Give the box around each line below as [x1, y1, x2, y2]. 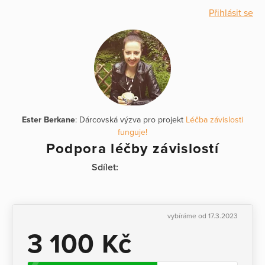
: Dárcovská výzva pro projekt [75, 115, 186, 125]
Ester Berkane [22, 115, 75, 125]
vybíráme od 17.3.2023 [167, 212, 238, 220]
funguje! [118, 127, 147, 137]
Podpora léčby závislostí [46, 140, 219, 157]
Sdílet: [92, 161, 118, 173]
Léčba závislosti [186, 115, 243, 125]
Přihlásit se [209, 7, 253, 19]
